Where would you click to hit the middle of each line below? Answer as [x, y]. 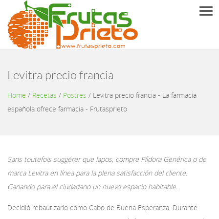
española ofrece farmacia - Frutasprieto [67, 109]
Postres [75, 95]
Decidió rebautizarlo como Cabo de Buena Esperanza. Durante [102, 208]
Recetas [44, 95]
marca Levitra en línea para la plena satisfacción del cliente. [97, 173]
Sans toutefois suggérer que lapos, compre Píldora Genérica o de [107, 159]
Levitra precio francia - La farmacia [145, 95]
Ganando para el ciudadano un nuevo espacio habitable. [92, 186]
